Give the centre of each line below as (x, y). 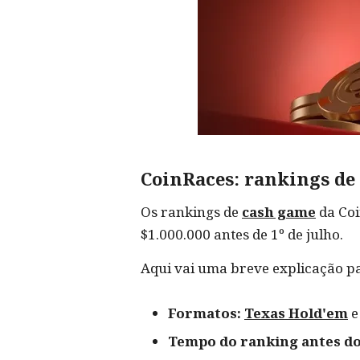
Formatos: (205, 313)
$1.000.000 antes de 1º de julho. (242, 234)
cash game (279, 212)
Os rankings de (191, 212)
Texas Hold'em (296, 313)
